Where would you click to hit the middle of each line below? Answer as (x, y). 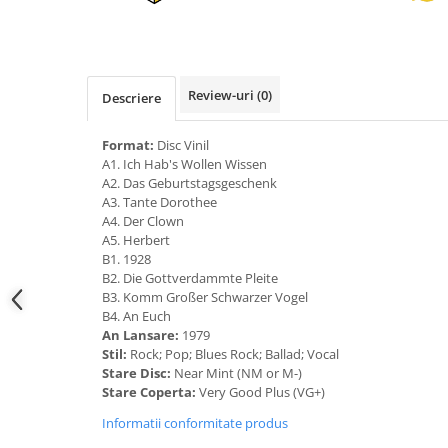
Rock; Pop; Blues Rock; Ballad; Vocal (236, 354)
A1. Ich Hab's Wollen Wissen (184, 164)
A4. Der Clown (143, 221)
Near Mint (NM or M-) (239, 373)
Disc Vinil (184, 145)
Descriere (131, 98)
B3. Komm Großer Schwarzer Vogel (205, 297)
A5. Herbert (136, 240)
